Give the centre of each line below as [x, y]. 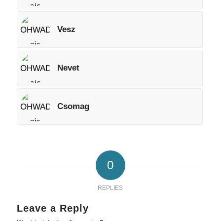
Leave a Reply [53, 208]
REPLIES [110, 188]
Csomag [73, 106]
